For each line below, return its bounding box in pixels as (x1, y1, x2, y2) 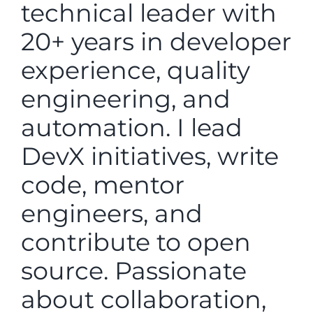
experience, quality (21, 55, 250, 86)
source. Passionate (21, 256, 247, 286)
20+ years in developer (21, 27, 291, 57)
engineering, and (21, 84, 231, 115)
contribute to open (21, 227, 251, 258)
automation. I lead (21, 112, 242, 143)
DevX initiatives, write (21, 141, 279, 172)
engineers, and (21, 198, 203, 229)
